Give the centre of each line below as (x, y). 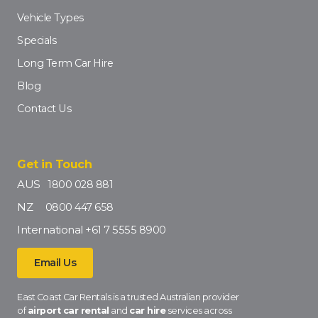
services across (198, 311)
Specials (37, 41)
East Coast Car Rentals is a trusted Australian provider (128, 297)
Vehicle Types (50, 18)
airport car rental (68, 311)
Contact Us (44, 109)
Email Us (55, 263)
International (51, 230)
